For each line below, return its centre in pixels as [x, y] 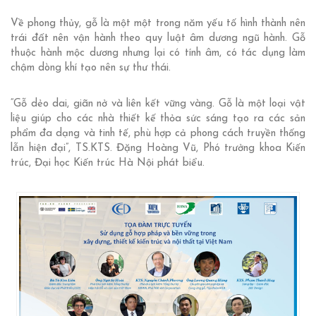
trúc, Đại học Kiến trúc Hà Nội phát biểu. [108, 164]
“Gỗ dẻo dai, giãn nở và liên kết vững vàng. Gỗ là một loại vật [158, 104]
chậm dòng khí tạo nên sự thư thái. [91, 68]
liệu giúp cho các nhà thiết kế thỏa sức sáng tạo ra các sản [158, 119]
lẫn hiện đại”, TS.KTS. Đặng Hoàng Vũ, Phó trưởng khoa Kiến [158, 149]
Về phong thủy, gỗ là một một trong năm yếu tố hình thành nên [158, 24]
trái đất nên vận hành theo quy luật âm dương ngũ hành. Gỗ [158, 39]
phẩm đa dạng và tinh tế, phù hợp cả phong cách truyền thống [158, 134]
